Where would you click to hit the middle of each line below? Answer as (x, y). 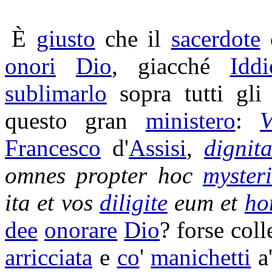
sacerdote (216, 39)
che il (133, 39)
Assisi (158, 148)
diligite (133, 202)
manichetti (201, 257)
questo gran (75, 121)
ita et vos (52, 202)
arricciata (49, 257)
